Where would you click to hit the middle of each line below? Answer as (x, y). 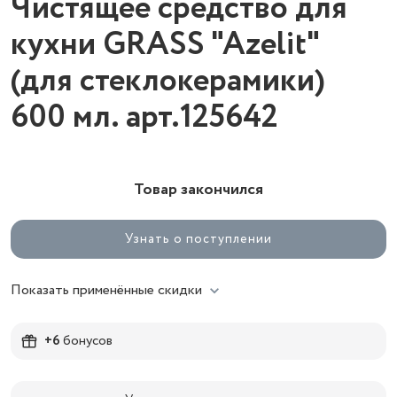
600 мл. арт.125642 (144, 117)
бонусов (86, 341)
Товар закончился (198, 190)
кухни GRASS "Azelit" (165, 45)
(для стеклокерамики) (168, 81)
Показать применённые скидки (106, 290)
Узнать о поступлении (198, 239)
